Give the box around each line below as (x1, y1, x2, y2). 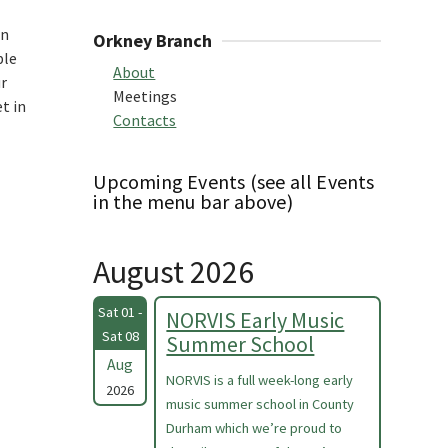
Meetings (113, 86, 178, 106)
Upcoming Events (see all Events (93, 169, 375, 194)
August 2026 (93, 252, 255, 292)
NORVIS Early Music (166, 306, 345, 334)
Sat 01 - (98, 303, 143, 321)
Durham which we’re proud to (166, 419, 343, 437)
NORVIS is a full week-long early (166, 371, 354, 389)
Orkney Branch (93, 29, 213, 52)
